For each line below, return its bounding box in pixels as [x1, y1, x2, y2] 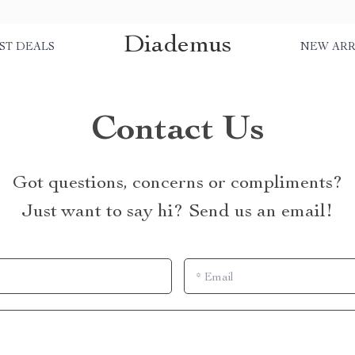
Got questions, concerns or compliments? [12, 174, 343, 193]
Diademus [123, 32, 232, 59]
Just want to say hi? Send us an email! [21, 203, 334, 222]
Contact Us [90, 114, 265, 149]
